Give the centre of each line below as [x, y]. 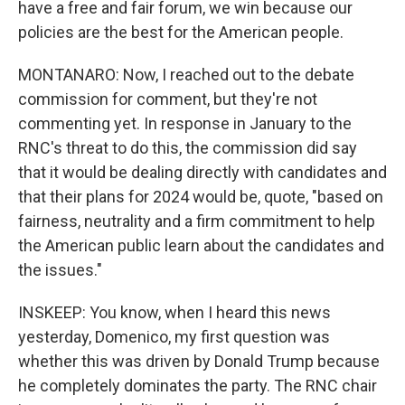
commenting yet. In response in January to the [185, 123]
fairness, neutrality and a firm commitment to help [197, 221]
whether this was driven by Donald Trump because [199, 361]
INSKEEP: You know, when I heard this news [174, 312]
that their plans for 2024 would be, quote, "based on [201, 197]
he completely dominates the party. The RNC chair [198, 386]
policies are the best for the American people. [181, 32]
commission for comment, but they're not [168, 99]
